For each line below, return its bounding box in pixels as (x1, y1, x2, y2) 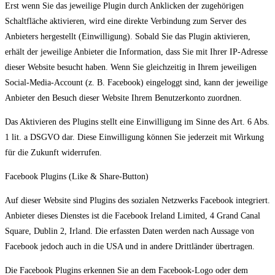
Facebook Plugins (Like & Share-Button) (5, 172, 149, 182)
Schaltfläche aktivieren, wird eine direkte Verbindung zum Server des (5, 17, 246, 26)
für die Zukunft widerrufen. (5, 148, 102, 158)
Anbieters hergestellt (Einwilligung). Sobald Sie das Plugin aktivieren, (5, 32, 250, 42)
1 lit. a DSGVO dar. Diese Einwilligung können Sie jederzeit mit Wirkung (5, 133, 264, 142)
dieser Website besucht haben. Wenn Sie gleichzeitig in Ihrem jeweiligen (5, 63, 257, 72)
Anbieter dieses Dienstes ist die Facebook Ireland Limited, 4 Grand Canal (5, 211, 260, 221)
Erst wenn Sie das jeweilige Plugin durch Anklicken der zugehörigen (5, 1, 244, 11)
